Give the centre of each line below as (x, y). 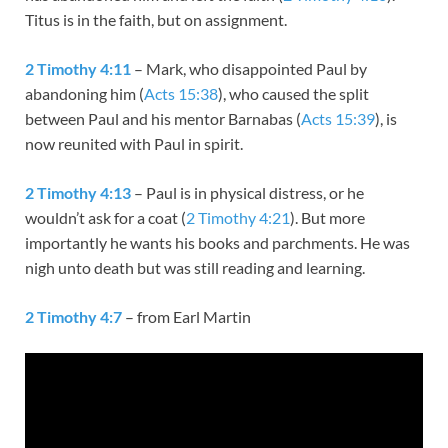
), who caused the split (293, 93)
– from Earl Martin (188, 316)
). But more (327, 217)
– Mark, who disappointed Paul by (249, 68)
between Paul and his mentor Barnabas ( (163, 118)
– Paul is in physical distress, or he (247, 192)
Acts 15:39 (338, 118)
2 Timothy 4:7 (73, 316)
